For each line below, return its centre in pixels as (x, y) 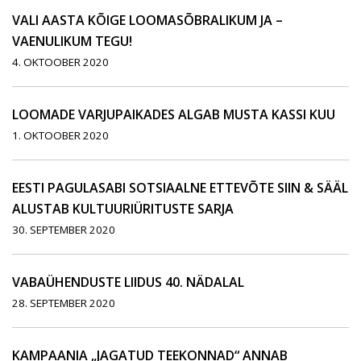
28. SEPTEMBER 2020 (64, 303)
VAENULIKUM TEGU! (72, 41)
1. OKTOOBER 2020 (60, 136)
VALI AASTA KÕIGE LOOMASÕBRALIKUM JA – (147, 21)
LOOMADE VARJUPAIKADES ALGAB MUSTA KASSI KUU (174, 115)
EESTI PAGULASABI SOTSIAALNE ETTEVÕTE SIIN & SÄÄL (180, 188)
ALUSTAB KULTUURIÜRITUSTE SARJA (123, 209)
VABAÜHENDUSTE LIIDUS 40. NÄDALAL (128, 282)
